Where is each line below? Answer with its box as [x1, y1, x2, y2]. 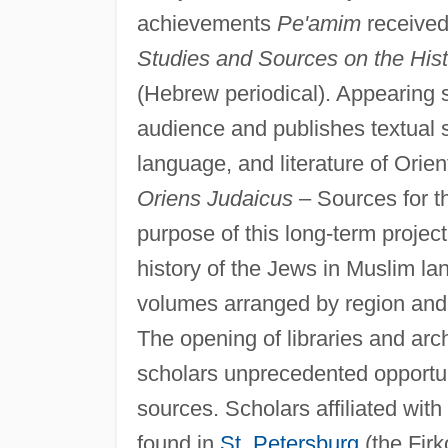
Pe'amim [276, 10, 361, 36]
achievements [136, 10, 277, 36]
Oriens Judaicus [136, 185, 293, 211]
